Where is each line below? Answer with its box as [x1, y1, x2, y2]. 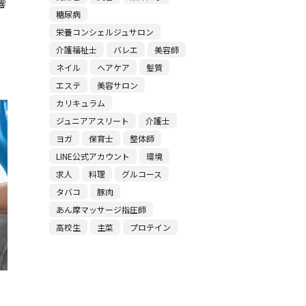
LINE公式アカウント [55, 150, 130, 162]
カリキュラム [55, 97, 105, 109]
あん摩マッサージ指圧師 [55, 204, 146, 215]
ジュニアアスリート [55, 115, 129, 126]
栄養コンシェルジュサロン [55, 26, 154, 38]
